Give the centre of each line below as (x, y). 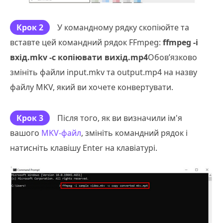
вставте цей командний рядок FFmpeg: (86, 42)
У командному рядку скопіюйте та (123, 27)
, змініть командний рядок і (134, 133)
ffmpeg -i (180, 42)
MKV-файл (61, 133)
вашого (26, 133)
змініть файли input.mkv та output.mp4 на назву (104, 72)
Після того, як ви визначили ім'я (120, 118)
